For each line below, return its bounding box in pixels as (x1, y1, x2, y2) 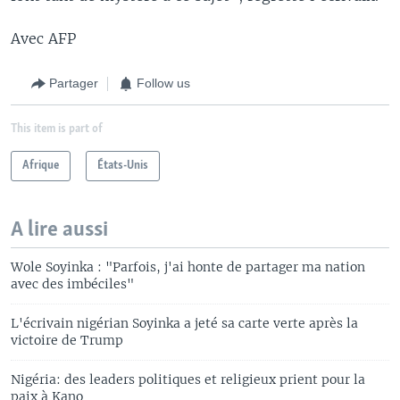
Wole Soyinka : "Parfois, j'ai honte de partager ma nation (11, 258, 365, 275)
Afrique (22, 159, 59, 171)
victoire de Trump (11, 331, 123, 348)
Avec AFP (11, 29, 76, 47)
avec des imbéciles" (11, 275, 134, 292)
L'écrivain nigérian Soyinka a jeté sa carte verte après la (11, 314, 358, 331)
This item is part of (11, 122, 103, 135)
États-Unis (97, 159, 148, 171)
